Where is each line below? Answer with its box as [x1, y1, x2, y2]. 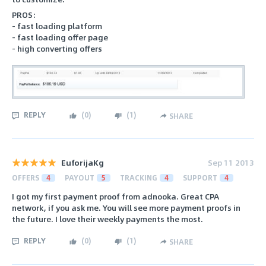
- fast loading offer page [12, 30, 108, 43]
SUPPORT [183, 172, 217, 183]
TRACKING [120, 172, 157, 183]
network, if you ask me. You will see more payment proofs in [12, 201, 240, 214]
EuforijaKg [61, 156, 104, 169]
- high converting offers [12, 42, 102, 55]
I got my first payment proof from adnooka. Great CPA [12, 189, 219, 202]
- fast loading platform [12, 19, 102, 32]
